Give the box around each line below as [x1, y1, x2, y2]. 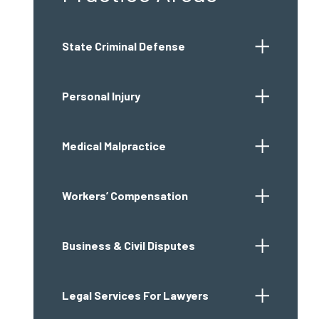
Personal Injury [61, 89, 140, 103]
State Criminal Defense [61, 39, 185, 53]
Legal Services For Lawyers [61, 288, 209, 302]
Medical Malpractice [61, 139, 166, 152]
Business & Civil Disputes [61, 239, 195, 252]
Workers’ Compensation [61, 189, 188, 202]
